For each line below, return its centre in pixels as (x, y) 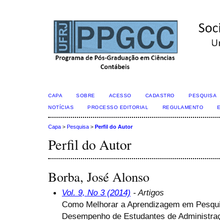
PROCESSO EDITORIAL (118, 107)
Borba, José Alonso (99, 177)
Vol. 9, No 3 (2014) (96, 192)
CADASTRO (160, 96)
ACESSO (120, 96)
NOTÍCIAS (61, 107)
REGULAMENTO (183, 107)
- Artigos (147, 192)
